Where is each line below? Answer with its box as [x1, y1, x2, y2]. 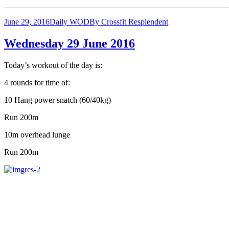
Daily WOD [50, 17, 89, 26]
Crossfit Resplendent [101, 17, 168, 26]
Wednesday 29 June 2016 [4, 36, 135, 50]
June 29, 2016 [4, 17, 50, 26]
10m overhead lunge [4, 130, 70, 139]
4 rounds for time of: [4, 78, 70, 87]
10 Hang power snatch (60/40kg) [4, 95, 111, 104]
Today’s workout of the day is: [4, 60, 102, 70]
